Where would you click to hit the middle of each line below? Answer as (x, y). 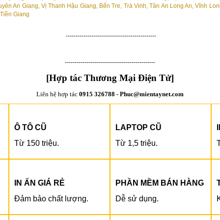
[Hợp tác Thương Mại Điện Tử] (110, 78)
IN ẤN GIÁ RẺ (40, 183)
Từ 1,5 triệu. (137, 143)
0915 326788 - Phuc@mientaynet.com (131, 94)
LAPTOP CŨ (138, 127)
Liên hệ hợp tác (58, 94)
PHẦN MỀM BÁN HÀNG (160, 183)
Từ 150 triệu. (37, 143)
